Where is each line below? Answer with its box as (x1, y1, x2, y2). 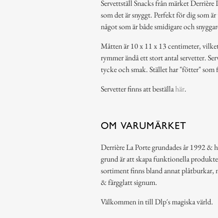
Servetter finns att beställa (100, 83, 175, 94)
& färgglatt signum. (100, 177, 157, 187)
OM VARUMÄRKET (100, 119, 186, 131)
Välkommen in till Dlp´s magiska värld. (100, 196, 213, 207)
